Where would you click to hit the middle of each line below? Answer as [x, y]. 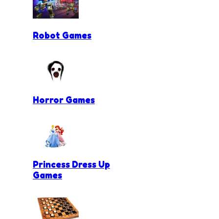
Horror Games [64, 100]
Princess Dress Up [71, 164]
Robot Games [62, 35]
